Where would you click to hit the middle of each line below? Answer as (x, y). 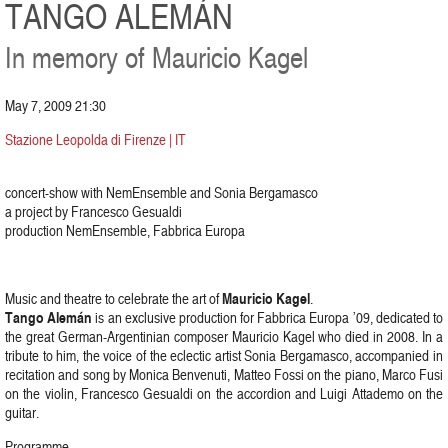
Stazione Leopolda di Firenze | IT (95, 139)
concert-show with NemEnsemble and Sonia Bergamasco (161, 192)
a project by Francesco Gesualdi (93, 211)
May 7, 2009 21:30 (55, 105)
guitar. (22, 412)
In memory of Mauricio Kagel (156, 57)
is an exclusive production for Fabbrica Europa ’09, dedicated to (268, 317)
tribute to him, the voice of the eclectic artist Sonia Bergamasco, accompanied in (224, 355)
